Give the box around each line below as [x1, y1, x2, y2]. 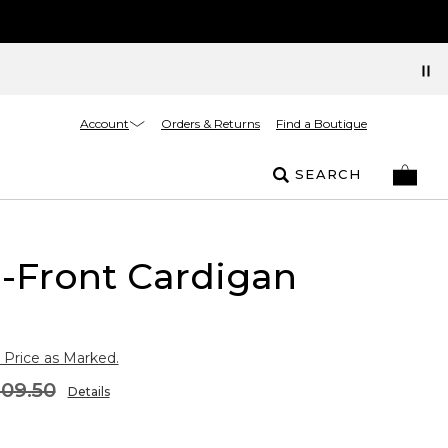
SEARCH [295, 166, 361, 182]
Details [67, 384, 110, 399]
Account [80, 115, 129, 131]
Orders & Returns [161, 116, 260, 131]
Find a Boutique [276, 116, 367, 131]
